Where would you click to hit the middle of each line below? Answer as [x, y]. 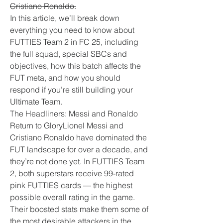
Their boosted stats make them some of [79, 209]
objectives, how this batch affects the [75, 66]
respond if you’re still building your [71, 90]
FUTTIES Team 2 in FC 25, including [74, 42]
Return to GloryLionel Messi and [67, 125]
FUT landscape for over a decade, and [79, 149]
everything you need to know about [72, 30]
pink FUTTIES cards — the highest [71, 185]
